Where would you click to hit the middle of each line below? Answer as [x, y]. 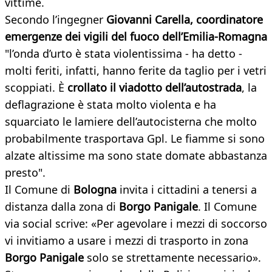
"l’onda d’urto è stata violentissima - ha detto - [124, 54]
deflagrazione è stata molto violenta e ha [110, 105]
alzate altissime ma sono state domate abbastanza [136, 156]
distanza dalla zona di [62, 207]
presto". [25, 173]
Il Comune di [38, 190]
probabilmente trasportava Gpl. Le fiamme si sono [135, 139]
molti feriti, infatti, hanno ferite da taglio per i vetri [136, 71]
